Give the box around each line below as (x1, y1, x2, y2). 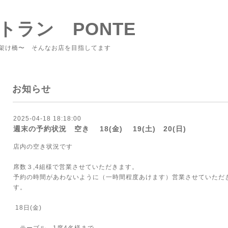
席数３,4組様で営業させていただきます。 (13, 163, 138, 170)
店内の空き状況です (13, 143, 73, 150)
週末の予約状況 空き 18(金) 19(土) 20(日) (13, 125, 186, 133)
